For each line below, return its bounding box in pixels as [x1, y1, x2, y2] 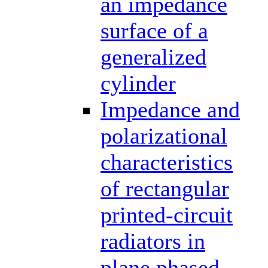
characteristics [100, 149, 233, 175]
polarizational [100, 123, 227, 148]
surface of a [100, 17, 208, 43]
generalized [100, 44, 206, 69]
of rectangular [100, 175, 229, 201]
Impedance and [100, 96, 240, 122]
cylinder [100, 70, 176, 96]
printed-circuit [100, 202, 233, 227]
